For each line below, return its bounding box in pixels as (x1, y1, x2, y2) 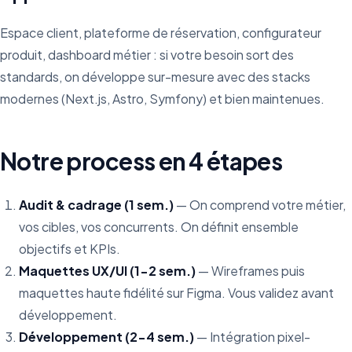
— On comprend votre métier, (174, 196, 346, 213)
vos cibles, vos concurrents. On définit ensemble (19, 218, 299, 235)
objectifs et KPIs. (19, 240, 120, 257)
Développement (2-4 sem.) (19, 328, 194, 345)
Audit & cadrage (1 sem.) (19, 196, 174, 213)
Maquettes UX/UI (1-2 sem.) (19, 262, 196, 279)
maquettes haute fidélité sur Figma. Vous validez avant (19, 284, 334, 301)
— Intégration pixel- (194, 328, 310, 345)
